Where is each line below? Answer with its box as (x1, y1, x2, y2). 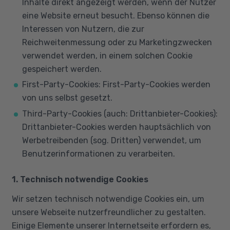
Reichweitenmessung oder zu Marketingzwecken (22, 37, 212, 47)
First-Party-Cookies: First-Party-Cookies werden (22, 80, 210, 89)
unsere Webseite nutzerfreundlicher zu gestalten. (11, 207, 206, 217)
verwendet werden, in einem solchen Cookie (22, 50, 193, 61)
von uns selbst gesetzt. (22, 93, 112, 103)
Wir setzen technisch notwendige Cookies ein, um (11, 194, 204, 204)
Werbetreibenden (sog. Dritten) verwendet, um (22, 135, 201, 145)
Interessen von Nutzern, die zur (22, 24, 144, 34)
